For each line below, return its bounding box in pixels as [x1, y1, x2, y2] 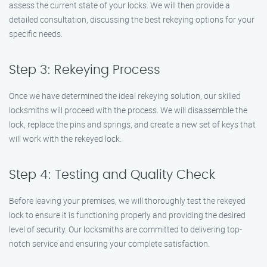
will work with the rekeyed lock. [9, 133, 122, 144]
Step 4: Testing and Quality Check [9, 169, 215, 181]
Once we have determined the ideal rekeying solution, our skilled [9, 90, 241, 101]
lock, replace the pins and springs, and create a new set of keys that [9, 119, 256, 130]
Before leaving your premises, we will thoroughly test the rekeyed [9, 195, 246, 206]
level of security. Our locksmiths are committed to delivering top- [9, 223, 242, 235]
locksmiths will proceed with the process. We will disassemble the [9, 104, 247, 116]
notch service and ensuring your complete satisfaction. [9, 238, 210, 249]
